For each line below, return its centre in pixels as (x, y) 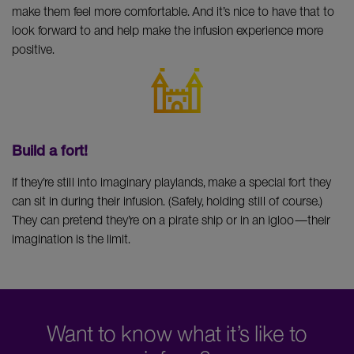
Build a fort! (50, 152)
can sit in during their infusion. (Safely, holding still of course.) (167, 200)
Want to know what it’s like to (177, 333)
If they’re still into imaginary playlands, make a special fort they (171, 181)
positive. (33, 49)
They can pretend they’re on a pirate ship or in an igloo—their (171, 219)
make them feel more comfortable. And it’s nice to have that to (173, 11)
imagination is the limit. (71, 238)
